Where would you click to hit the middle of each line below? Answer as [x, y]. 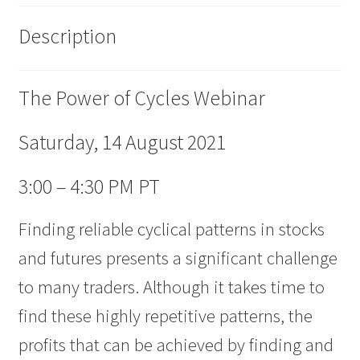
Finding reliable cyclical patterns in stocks [171, 229]
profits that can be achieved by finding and [176, 345]
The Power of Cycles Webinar [141, 98]
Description [67, 37]
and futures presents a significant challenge [178, 258]
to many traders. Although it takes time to [171, 287]
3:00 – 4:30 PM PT [89, 187]
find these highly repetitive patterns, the [165, 316]
